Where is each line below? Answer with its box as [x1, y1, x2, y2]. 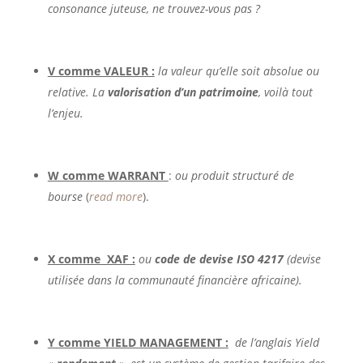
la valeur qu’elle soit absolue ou [157, 62, 319, 79]
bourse [47, 188, 86, 204]
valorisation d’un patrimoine [107, 83, 258, 100]
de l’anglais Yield [234, 334, 319, 350]
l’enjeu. [47, 105, 83, 121]
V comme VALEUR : [47, 62, 155, 79]
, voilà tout [258, 83, 313, 100]
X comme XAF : [47, 250, 135, 267]
